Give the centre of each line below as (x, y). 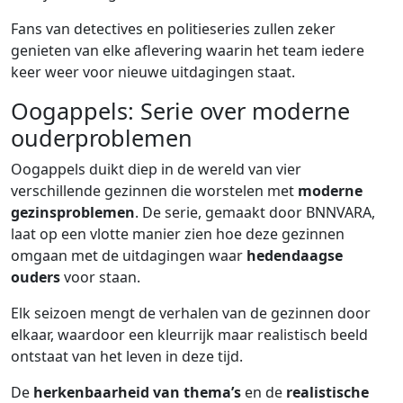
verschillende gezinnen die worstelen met (154, 191)
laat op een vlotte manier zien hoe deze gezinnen (178, 234)
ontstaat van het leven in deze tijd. (127, 356)
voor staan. (100, 277)
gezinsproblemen (73, 212)
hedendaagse (295, 255)
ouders (36, 277)
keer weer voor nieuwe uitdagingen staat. (153, 72)
